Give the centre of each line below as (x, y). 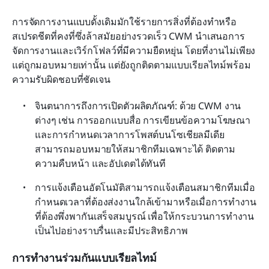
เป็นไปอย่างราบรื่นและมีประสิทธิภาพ (111, 230)
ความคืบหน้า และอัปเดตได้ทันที (101, 163)
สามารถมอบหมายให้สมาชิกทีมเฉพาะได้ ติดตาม (135, 149)
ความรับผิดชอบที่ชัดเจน (61, 79)
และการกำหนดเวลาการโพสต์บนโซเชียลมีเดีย (130, 134)
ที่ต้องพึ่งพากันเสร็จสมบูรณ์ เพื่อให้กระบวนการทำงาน (145, 216)
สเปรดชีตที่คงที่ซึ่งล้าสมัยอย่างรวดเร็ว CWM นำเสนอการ (128, 36)
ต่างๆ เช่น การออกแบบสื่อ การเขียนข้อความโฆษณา (143, 120)
